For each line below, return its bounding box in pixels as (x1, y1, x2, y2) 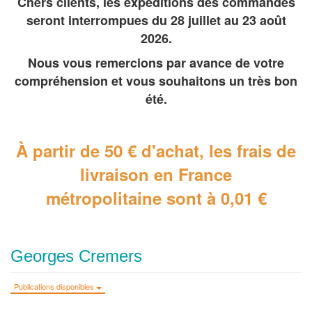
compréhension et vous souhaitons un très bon (15, 72, 297, 91)
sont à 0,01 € (161, 186, 267, 210)
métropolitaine (45, 186, 162, 210)
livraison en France (80, 162, 232, 187)
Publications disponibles (14, 281, 96, 292)
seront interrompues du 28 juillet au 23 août (26, 11, 286, 30)
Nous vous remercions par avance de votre (28, 54, 284, 72)
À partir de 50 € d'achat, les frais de (16, 139, 296, 163)
